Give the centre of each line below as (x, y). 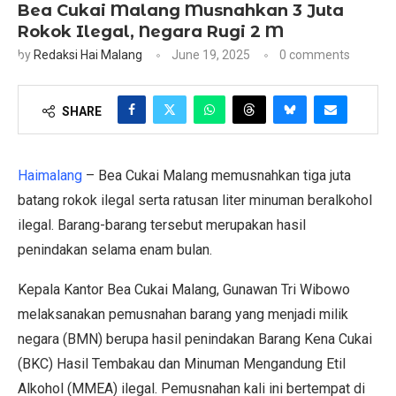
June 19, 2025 (211, 54)
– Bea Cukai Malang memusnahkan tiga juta (217, 175)
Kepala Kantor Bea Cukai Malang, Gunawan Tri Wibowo (184, 289)
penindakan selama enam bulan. (115, 249)
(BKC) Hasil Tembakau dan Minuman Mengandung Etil (182, 363)
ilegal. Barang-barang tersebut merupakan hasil (162, 225)
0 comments (315, 54)
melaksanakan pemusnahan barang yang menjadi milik (183, 314)
